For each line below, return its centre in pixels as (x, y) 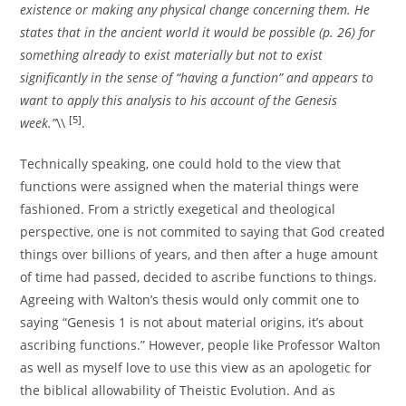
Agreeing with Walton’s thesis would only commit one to (190, 300)
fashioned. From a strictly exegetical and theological (178, 209)
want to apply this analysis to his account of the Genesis (179, 101)
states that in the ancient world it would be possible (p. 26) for (198, 33)
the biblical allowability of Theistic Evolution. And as (178, 391)
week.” (39, 123)
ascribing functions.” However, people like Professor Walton (201, 345)
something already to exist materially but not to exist (172, 55)
